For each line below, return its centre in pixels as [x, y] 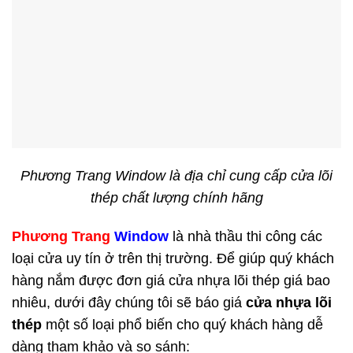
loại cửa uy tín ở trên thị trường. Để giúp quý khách [173, 258]
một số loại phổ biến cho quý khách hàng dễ [182, 324]
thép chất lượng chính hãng [176, 198]
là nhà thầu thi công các [245, 236]
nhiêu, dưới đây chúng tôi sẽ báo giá [129, 302]
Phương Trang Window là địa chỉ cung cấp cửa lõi [176, 176]
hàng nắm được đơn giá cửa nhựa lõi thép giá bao [171, 280]
